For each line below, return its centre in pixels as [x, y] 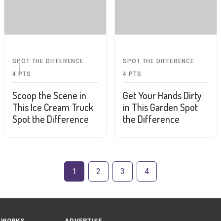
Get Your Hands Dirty [162, 95]
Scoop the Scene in [49, 95]
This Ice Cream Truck [53, 107]
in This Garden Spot [160, 107]
